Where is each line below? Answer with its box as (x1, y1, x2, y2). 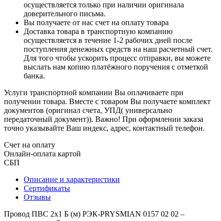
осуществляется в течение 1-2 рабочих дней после (24, 36, 192, 44)
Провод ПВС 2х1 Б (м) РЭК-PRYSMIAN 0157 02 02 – (4, 209, 184, 218)
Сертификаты (24, 184, 70, 192)
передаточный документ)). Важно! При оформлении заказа (4, 114, 203, 123)
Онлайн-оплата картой (4, 149, 81, 158)
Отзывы (24, 192, 51, 201)
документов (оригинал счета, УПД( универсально (4, 106, 172, 114)
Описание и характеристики (24, 175, 120, 184)
